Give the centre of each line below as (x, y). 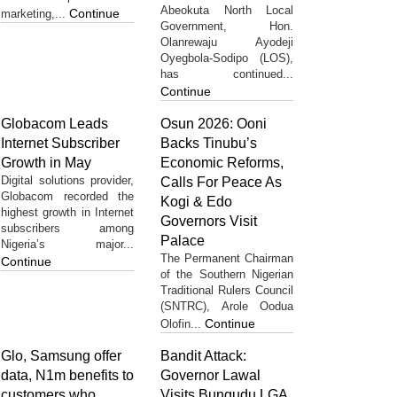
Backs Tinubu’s (209, 143)
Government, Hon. (227, 26)
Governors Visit (209, 221)
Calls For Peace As (221, 182)
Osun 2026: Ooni (214, 123)
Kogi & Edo (196, 201)
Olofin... (183, 323)
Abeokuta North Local (227, 10)
